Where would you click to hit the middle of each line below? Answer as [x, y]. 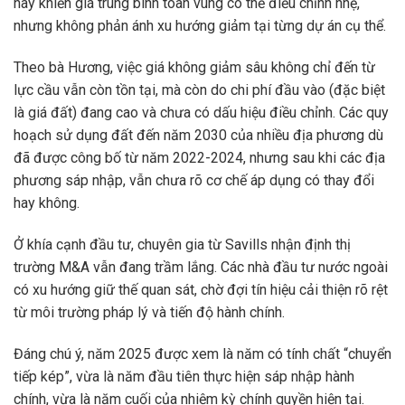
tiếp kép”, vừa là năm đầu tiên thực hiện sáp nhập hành [184, 376]
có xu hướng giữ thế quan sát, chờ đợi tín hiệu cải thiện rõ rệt [201, 289]
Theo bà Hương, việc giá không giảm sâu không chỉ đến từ [194, 67]
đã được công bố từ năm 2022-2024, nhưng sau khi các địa [199, 157]
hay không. [47, 202]
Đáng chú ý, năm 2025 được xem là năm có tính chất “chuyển [202, 353]
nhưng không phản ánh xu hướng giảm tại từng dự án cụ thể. [200, 26]
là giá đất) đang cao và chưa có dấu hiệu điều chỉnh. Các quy [201, 112]
